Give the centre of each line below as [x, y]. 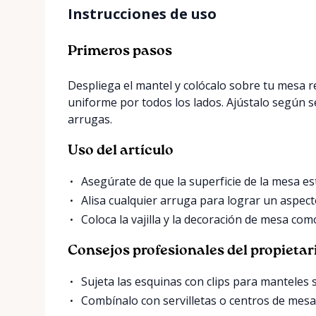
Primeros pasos [120, 51]
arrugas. [90, 119]
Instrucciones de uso [142, 13]
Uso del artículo [121, 151]
